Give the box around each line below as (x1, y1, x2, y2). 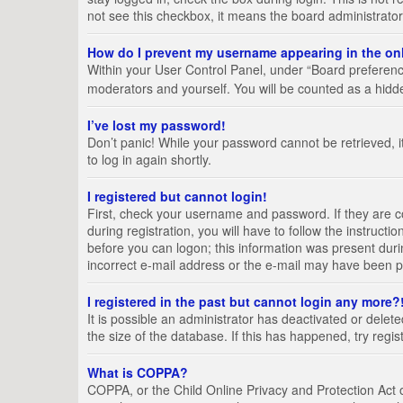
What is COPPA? (87, 363, 188, 382)
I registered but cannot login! (87, 187, 267, 206)
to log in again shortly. (87, 150, 211, 169)
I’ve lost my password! (87, 116, 226, 135)
